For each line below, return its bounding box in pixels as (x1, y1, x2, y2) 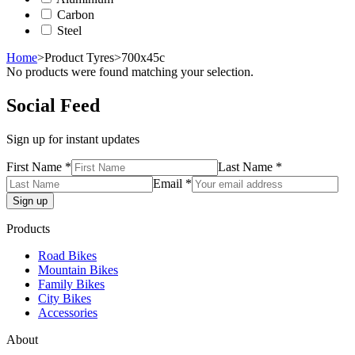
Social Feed (6, 94, 100, 116)
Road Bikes (38, 248, 97, 262)
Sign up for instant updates (6, 132, 139, 146)
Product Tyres (44, 50, 114, 64)
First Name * (6, 159, 71, 174)
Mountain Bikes (38, 262, 118, 277)
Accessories (38, 305, 97, 319)
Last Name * (218, 159, 282, 174)
